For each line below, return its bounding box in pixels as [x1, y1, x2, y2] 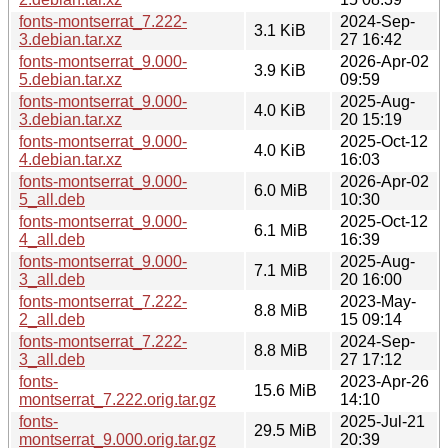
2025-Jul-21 [340, 412, 425, 430]
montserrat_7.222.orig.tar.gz [19, 390, 216, 408]
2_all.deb [19, 310, 85, 328]
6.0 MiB [254, 181, 308, 199]
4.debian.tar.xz [19, 150, 122, 168]
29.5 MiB [254, 421, 317, 439]
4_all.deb [19, 230, 85, 248]
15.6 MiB [254, 381, 317, 399]
